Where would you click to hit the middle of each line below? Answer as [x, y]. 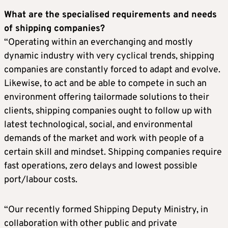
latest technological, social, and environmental [98, 125]
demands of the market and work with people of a [104, 138]
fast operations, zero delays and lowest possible [101, 166]
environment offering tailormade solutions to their [107, 97]
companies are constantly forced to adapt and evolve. [112, 70]
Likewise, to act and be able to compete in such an [105, 83]
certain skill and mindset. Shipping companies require [113, 152]
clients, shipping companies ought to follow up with [108, 111]
